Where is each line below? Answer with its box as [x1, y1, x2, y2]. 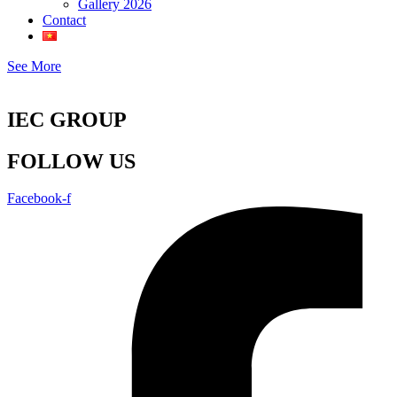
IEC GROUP [7, 107, 127, 131]
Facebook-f [7, 191, 71, 206]
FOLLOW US [7, 149, 136, 173]
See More [7, 58, 61, 74]
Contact [43, 12, 86, 27]
